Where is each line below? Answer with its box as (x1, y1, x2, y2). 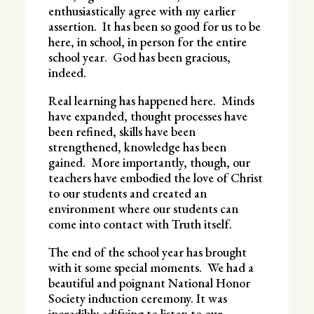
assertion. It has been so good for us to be (48, 18, 261, 34)
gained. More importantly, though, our (48, 153, 250, 170)
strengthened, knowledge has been (48, 138, 226, 155)
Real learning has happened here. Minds (48, 92, 254, 109)
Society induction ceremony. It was (48, 289, 227, 306)
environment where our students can (48, 200, 238, 217)
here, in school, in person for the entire (48, 33, 247, 50)
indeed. (48, 64, 86, 81)
